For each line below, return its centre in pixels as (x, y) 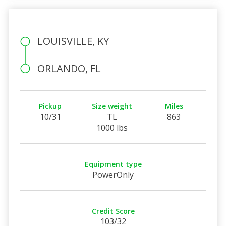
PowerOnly (113, 174)
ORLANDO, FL (69, 68)
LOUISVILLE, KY (73, 41)
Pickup (50, 106)
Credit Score (113, 211)
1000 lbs (112, 127)
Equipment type (113, 164)
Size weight (112, 106)
